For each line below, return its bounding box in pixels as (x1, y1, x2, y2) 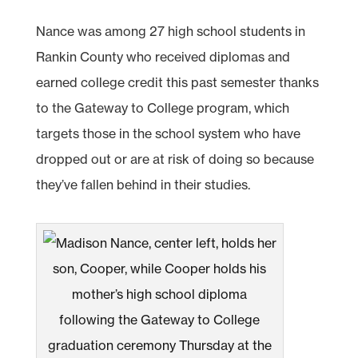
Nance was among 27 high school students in (35, 22, 305, 39)
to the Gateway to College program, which (35, 99, 289, 116)
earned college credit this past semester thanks (35, 74, 319, 90)
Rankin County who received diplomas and (35, 48, 290, 65)
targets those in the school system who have (35, 125, 300, 141)
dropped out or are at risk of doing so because (35, 150, 314, 167)
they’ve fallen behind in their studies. (35, 176, 250, 193)
